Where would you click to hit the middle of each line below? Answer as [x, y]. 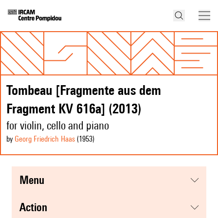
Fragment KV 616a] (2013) [74, 109]
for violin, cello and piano [58, 126]
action [36, 207]
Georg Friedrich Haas [45, 139]
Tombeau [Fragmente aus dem [84, 90]
